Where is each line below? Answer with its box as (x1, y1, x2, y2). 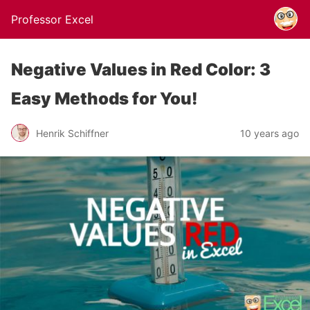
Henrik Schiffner (36, 127, 109, 139)
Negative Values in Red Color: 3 (11, 60, 271, 80)
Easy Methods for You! (11, 89, 198, 109)
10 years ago (240, 127, 299, 139)
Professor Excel (11, 12, 93, 26)
